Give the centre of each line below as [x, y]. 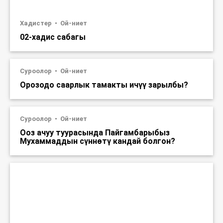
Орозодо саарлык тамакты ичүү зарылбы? [104, 85]
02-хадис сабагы [53, 37]
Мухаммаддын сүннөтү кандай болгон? [98, 141]
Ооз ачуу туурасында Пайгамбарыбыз [95, 133]
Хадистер [37, 23]
